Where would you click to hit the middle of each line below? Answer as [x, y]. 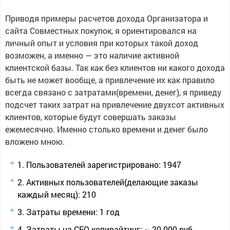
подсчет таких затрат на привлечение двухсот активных [114, 104]
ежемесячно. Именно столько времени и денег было [106, 129]
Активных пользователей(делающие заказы [112, 182]
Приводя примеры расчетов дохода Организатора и [106, 18]
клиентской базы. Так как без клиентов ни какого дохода [115, 68]
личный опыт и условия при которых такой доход [101, 43]
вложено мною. [35, 141]
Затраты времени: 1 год [73, 212]
